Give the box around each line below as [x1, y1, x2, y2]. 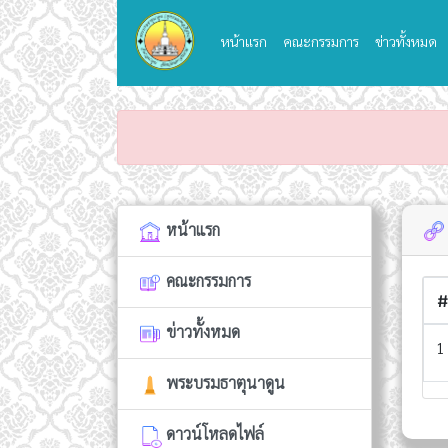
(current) [266, 30, 321, 49]
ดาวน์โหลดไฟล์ [162, 422, 264, 444]
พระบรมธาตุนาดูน [162, 371, 285, 393]
